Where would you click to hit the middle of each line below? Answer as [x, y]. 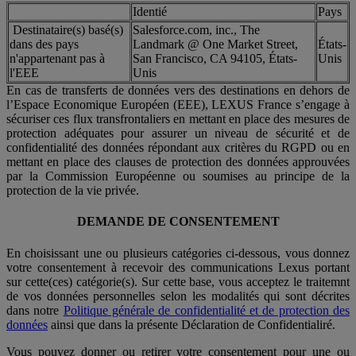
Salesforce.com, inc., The [196, 30]
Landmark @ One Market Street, [215, 44]
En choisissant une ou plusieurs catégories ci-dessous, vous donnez [178, 253]
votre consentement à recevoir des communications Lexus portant [178, 267]
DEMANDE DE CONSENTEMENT [178, 222]
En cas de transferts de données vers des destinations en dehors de [178, 91]
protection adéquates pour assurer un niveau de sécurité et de [178, 133]
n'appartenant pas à [57, 59]
